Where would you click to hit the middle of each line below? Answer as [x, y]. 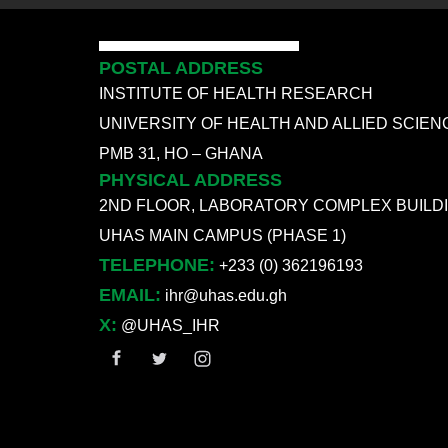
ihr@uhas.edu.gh [226, 295]
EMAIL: [130, 294]
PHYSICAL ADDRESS [190, 179]
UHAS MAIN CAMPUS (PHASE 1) [222, 235]
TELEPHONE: [157, 264]
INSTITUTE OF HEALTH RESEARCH [236, 93]
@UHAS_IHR [168, 325]
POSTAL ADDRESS [181, 67]
